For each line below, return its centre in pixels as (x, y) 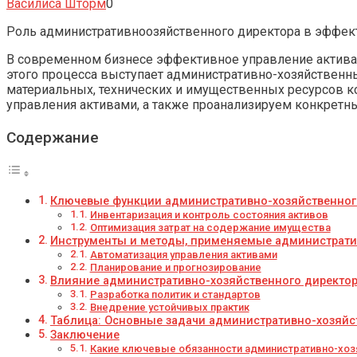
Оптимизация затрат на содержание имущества (210, 227)
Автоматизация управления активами (183, 254)
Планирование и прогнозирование (175, 267)
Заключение (84, 335)
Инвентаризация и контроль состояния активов (209, 214)
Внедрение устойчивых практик (169, 307)
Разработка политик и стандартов (175, 294)
